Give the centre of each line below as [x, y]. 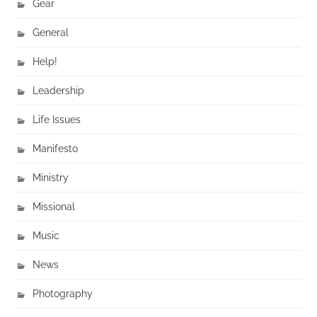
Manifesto [56, 149]
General [51, 33]
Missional [54, 207]
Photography [63, 294]
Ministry [51, 178]
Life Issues [57, 120]
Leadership [59, 91]
